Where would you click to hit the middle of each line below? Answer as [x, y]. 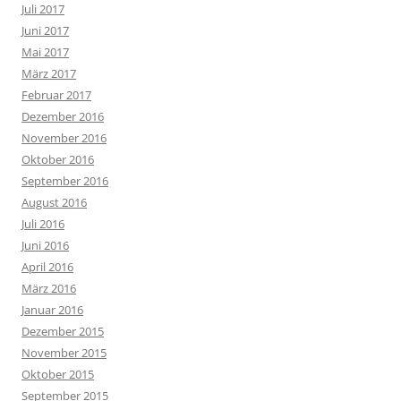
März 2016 [49, 289]
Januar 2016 [52, 310]
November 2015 [64, 353]
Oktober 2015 [58, 375]
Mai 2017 [45, 52]
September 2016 [65, 181]
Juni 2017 [45, 31]
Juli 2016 [43, 224]
